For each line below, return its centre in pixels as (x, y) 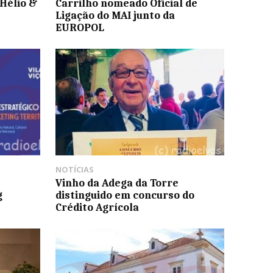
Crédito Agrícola (97, 207)
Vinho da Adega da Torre (117, 183)
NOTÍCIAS (74, 169)
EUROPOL (80, 28)
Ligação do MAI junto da (115, 16)
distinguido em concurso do (125, 195)
